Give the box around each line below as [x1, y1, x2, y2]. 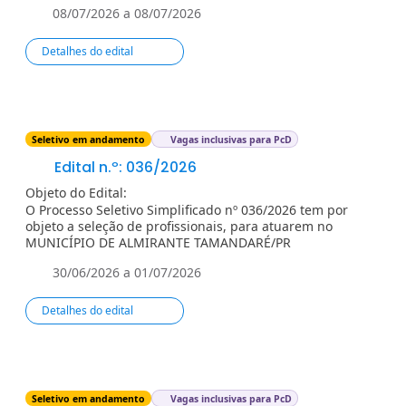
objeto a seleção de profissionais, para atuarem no [25, 217, 333, 235]
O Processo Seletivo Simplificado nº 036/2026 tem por [25, 200, 348, 218]
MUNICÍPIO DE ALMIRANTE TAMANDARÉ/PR [25, 233, 291, 251]
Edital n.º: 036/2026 [50, 156, 197, 178]
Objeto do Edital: [25, 183, 127, 201]
